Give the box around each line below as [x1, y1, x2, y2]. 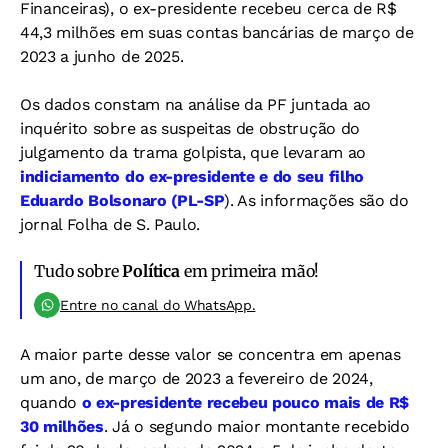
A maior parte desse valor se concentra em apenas [20, 344, 401, 364]
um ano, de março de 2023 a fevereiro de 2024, [20, 368, 373, 388]
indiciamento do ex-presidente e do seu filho [20, 166, 364, 186]
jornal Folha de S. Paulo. [20, 214, 200, 234]
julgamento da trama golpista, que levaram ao [20, 142, 366, 162]
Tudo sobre [34, 260, 123, 281]
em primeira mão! [179, 260, 320, 281]
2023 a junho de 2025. [20, 46, 184, 66]
